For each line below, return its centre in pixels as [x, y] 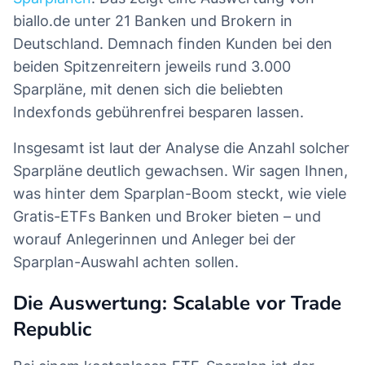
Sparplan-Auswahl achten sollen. [126, 262]
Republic [52, 330]
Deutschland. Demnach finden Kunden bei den [173, 44]
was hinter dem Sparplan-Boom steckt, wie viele [180, 194]
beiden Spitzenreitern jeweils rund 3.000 [152, 67]
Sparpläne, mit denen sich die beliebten [148, 90]
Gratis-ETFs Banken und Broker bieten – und [167, 217]
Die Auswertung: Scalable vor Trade [177, 303]
